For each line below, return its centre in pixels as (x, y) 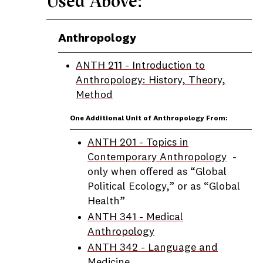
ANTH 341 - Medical (135, 217)
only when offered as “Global (157, 172)
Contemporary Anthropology (157, 157)
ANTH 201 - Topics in (138, 143)
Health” (106, 201)
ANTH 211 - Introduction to (140, 66)
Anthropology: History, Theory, (151, 80)
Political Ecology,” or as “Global (164, 187)
